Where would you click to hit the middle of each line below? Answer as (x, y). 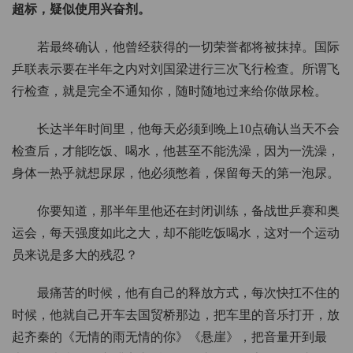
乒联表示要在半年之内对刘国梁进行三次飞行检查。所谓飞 (176, 69)
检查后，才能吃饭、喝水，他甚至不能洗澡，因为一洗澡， (176, 151)
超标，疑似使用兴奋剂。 (81, 9)
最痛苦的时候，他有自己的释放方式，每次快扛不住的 (188, 293)
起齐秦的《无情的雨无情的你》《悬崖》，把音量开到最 (169, 337)
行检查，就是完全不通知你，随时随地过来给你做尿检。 (169, 91)
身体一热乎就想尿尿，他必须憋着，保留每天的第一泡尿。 (176, 173)
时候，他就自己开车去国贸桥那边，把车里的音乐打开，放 (176, 315)
